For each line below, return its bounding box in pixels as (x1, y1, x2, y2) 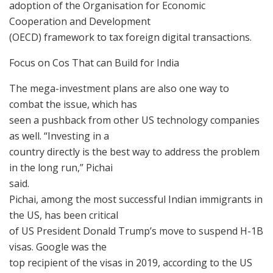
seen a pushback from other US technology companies (9, 113, 260, 127)
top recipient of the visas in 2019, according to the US (9, 255, 252, 269)
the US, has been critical (9, 208, 118, 222)
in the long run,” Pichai (9, 160, 113, 174)
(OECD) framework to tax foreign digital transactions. (9, 30, 252, 44)
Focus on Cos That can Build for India (9, 55, 179, 69)
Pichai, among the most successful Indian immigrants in (9, 192, 263, 206)
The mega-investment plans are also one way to (9, 81, 229, 95)
